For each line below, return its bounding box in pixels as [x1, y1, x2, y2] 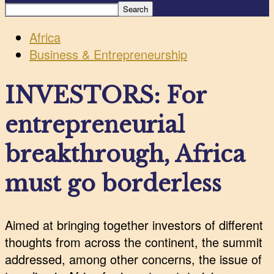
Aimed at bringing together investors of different [5, 216, 263, 234]
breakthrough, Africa [5, 140, 245, 168]
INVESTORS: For [5, 81, 206, 109]
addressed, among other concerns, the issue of [5, 250, 262, 268]
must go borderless [5, 169, 221, 198]
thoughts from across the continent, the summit [5, 233, 262, 251]
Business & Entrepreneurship [29, 45, 187, 63]
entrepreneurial [5, 111, 185, 139]
